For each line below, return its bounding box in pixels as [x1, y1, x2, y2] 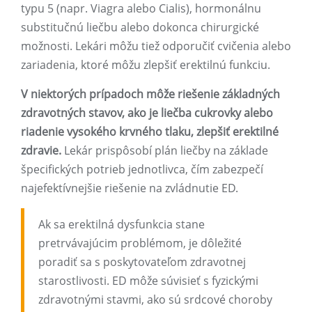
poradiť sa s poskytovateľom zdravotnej [38, 254, 246, 270]
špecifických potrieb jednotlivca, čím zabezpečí [21, 162, 263, 178]
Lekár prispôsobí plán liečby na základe [61, 143, 268, 159]
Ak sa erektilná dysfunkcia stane [38, 217, 205, 233]
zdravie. [21, 143, 61, 159]
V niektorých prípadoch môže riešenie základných [21, 86, 280, 102]
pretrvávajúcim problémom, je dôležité [38, 235, 242, 251]
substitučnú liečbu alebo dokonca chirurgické [21, 19, 259, 36]
